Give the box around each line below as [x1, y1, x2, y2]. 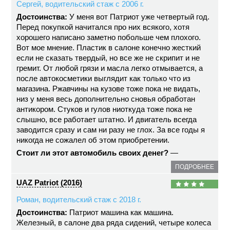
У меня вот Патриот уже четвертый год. [67, 12, 210, 21]
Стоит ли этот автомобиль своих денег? [16, 148, 169, 157]
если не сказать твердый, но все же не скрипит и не [16, 53, 200, 62]
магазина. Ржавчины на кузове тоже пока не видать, [16, 84, 201, 93]
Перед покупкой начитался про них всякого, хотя [16, 23, 190, 31]
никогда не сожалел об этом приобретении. [16, 136, 170, 144]
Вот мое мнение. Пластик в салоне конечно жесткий [16, 43, 201, 52]
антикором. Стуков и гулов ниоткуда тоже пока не [16, 105, 193, 113]
